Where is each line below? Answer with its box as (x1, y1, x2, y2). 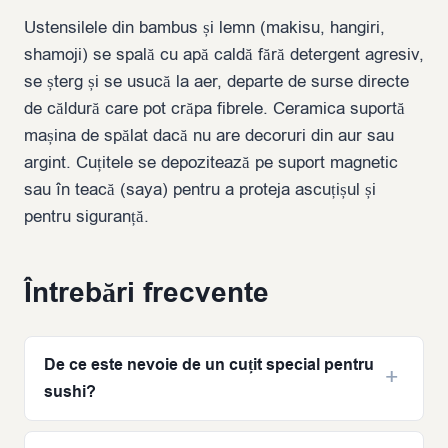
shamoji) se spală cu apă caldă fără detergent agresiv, (24, 43, 424, 67)
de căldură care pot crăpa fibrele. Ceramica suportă (24, 97, 405, 121)
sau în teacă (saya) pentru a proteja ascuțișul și (24, 178, 376, 202)
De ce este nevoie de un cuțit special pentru (43, 354, 374, 377)
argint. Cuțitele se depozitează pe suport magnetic (24, 151, 398, 175)
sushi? (43, 381, 96, 404)
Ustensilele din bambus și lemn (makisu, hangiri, (24, 16, 385, 40)
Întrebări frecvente (24, 273, 269, 313)
